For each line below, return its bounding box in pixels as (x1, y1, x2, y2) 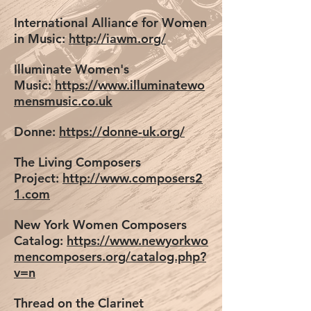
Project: (14, 170, 62, 186)
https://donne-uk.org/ (59, 124, 185, 140)
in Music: (14, 31, 69, 47)
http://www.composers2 (62, 170, 203, 186)
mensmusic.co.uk (14, 93, 112, 109)
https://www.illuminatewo (55, 77, 205, 93)
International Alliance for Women (14, 15, 207, 31)
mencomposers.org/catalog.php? (14, 249, 206, 264)
